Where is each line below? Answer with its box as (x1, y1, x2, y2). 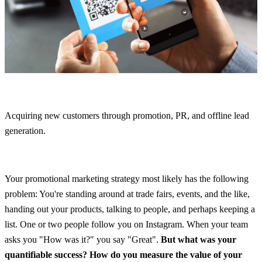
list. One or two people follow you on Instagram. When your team (5, 219, 248, 229)
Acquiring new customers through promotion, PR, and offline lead (5, 110, 249, 120)
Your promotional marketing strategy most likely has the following (5, 173, 249, 184)
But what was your (161, 234, 236, 244)
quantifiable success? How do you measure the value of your (5, 249, 242, 260)
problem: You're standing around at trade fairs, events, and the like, (5, 188, 250, 199)
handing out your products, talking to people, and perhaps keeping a (5, 204, 255, 214)
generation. (5, 125, 46, 136)
